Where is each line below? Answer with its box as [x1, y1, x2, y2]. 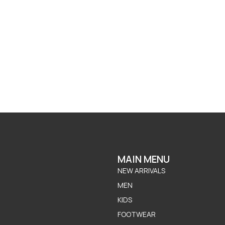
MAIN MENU [118, 153, 170, 166]
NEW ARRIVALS [118, 166, 165, 176]
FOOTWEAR [118, 209, 156, 219]
